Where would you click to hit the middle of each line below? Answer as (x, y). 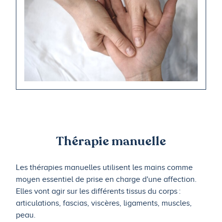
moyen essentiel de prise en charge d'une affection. (106, 179)
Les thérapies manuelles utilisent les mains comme (104, 167)
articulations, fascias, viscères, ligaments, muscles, (104, 203)
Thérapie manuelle (111, 141)
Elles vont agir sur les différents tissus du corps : (98, 191)
